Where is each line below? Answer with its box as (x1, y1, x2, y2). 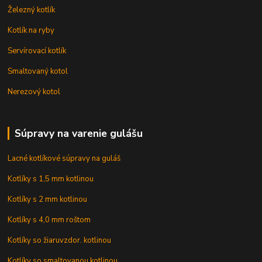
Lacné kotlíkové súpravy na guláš (8, 153, 121, 164)
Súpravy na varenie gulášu (14, 126, 143, 141)
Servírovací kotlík (8, 46, 67, 57)
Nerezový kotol (8, 87, 61, 98)
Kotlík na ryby (8, 25, 55, 36)
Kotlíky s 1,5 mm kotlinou (8, 174, 94, 185)
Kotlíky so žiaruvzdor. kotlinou (8, 235, 112, 246)
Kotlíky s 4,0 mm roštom (8, 215, 91, 226)
